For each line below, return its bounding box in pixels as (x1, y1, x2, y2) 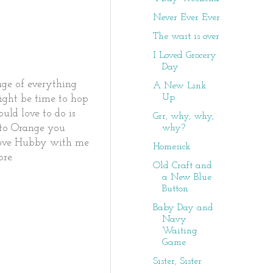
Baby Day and (152, 203, 213, 213)
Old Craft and (152, 161, 212, 171)
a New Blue (161, 172, 211, 182)
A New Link (152, 81, 207, 91)
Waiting (161, 226, 197, 236)
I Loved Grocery (152, 51, 216, 60)
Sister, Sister (152, 257, 202, 266)
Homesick (152, 142, 191, 152)
